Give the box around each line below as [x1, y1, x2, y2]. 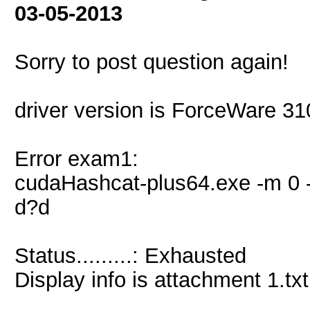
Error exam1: [15, 147, 138, 170]
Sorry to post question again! [15, 50, 289, 73]
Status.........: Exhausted [15, 244, 246, 267]
